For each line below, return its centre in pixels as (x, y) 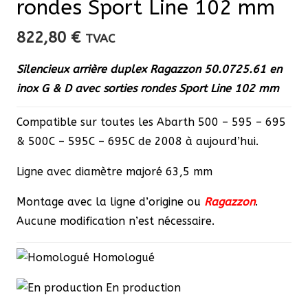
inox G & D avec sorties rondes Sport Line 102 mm (148, 88)
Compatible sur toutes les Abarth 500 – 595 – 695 (151, 122)
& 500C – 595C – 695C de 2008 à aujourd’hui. (137, 141)
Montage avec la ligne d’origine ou (110, 201)
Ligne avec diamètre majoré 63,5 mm (114, 171)
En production (142, 287)
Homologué (122, 257)
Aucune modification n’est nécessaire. (115, 221)
